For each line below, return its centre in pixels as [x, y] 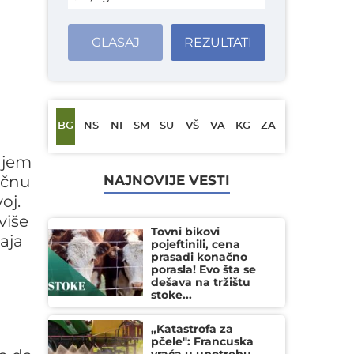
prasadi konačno [199, 257]
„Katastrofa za [192, 329]
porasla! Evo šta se [203, 269]
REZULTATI [218, 42]
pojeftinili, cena [196, 244]
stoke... [171, 295]
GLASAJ [115, 42]
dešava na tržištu [201, 282]
